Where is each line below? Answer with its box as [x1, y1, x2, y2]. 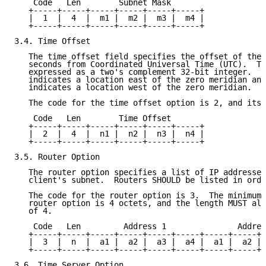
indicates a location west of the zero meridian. [14, 83, 252, 93]
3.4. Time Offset [14, 36, 90, 46]
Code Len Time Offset [14, 113, 171, 123]
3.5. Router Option [14, 152, 100, 162]
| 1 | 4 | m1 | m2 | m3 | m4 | [14, 13, 204, 23]
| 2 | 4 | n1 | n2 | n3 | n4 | [14, 129, 204, 139]
